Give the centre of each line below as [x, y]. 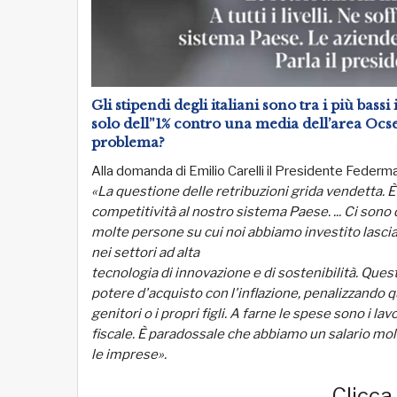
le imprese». [129, 354]
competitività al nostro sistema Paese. [212, 211]
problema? [128, 142]
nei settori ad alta [145, 252]
